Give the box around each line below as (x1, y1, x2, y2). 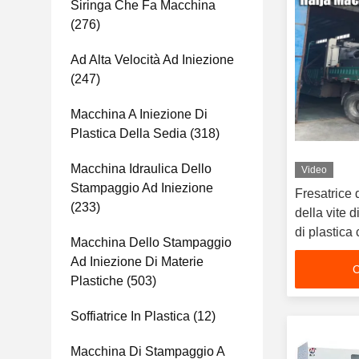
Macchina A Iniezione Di (71, 107, 208, 121)
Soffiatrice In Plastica (71, 309, 190, 323)
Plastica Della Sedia (71, 127, 187, 140)
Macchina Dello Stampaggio (71, 236, 232, 249)
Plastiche (71, 274, 123, 288)
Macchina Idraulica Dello (71, 162, 212, 175)
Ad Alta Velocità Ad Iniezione (71, 53, 234, 67)
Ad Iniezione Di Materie (71, 255, 204, 268)
